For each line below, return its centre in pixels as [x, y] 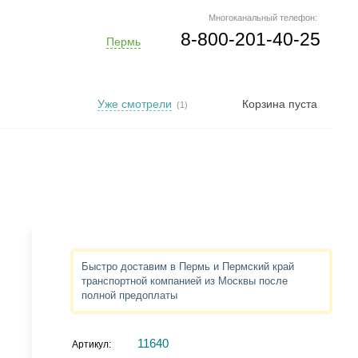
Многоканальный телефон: [263, 18]
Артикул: [93, 344]
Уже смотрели [135, 104]
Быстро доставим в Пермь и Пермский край [188, 267]
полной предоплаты [129, 295]
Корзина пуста [280, 104]
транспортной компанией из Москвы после [185, 281]
